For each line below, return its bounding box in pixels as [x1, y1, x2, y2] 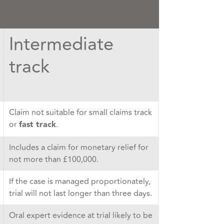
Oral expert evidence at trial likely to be [8, 209, 152, 222]
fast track [18, 121, 56, 129]
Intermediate [8, 30, 113, 59]
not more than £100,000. [8, 153, 98, 166]
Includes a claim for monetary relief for [8, 141, 148, 154]
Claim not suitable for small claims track [8, 106, 152, 119]
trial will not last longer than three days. [8, 187, 152, 200]
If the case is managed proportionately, [8, 175, 150, 188]
